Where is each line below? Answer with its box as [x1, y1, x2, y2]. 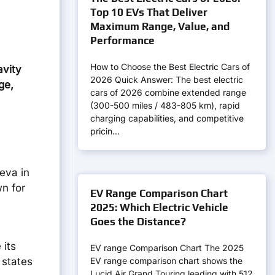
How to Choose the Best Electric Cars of [90, 61, 250, 72]
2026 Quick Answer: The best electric [90, 74, 243, 85]
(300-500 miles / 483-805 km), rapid [90, 100, 240, 110]
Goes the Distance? [90, 215, 186, 228]
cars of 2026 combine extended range [90, 87, 246, 98]
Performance [90, 34, 155, 47]
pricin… [90, 126, 120, 136]
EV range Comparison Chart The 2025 [90, 242, 244, 253]
